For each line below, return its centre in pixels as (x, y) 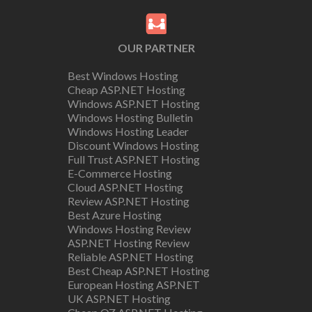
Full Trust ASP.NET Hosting (133, 159)
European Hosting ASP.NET (133, 284)
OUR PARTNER (156, 48)
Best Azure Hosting (114, 215)
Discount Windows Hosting (133, 145)
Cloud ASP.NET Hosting (125, 187)
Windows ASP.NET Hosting (133, 103)
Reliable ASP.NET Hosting (130, 257)
